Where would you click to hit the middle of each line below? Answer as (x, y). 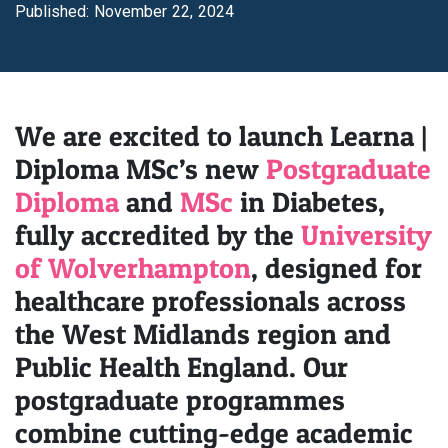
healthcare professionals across (210, 301)
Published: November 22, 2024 (124, 11)
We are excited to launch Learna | (221, 136)
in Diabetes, (309, 202)
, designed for (336, 268)
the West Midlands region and (203, 334)
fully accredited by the (158, 235)
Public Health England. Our (181, 367)
